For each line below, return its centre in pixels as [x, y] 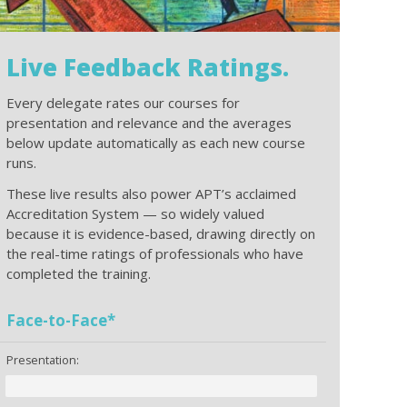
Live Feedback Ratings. [148, 68]
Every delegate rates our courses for [124, 103]
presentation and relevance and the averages [149, 123]
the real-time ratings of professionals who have [155, 254]
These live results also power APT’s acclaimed [152, 194]
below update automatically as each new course [156, 143]
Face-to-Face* [61, 321]
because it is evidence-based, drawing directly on [161, 234]
